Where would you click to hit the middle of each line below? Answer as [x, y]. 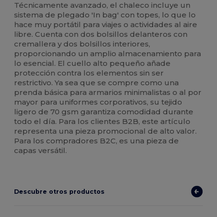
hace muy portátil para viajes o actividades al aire [106, 25]
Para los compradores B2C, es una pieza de [97, 141]
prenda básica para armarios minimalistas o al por [108, 93]
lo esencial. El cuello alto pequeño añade [93, 63]
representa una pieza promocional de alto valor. [106, 131]
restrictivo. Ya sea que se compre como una [97, 83]
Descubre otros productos [60, 192]
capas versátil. [41, 151]
